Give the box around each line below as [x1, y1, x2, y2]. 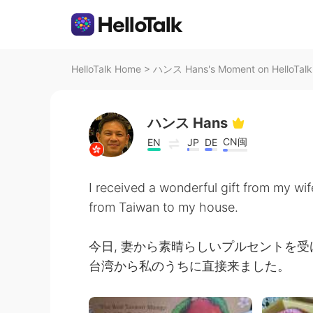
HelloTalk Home [71, 63, 141, 75]
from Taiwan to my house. [89, 200, 238, 214]
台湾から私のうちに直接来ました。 [89, 259, 290, 273]
